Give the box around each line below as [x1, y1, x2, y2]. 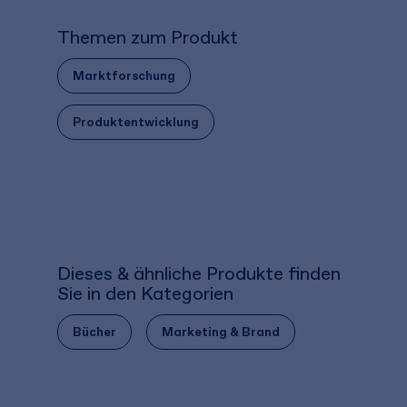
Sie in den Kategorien [57, 283, 233, 304]
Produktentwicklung [73, 114, 199, 130]
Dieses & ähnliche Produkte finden [57, 263, 341, 284]
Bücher [73, 324, 116, 340]
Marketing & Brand [162, 324, 280, 340]
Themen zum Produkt [57, 26, 238, 48]
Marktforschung [73, 68, 175, 84]
